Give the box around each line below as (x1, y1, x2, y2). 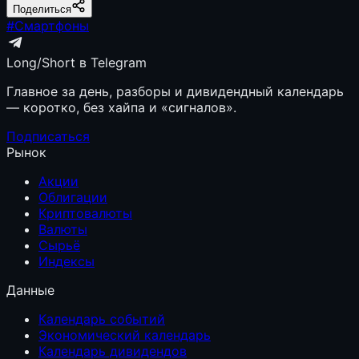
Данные (6, 281, 54, 298)
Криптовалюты (38, 204, 132, 221)
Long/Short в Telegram (6, 54, 147, 71)
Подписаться (6, 127, 90, 144)
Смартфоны (14, 17, 89, 34)
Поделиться (13, 2, 71, 15)
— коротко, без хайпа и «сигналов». (6, 99, 236, 115)
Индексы (38, 252, 95, 269)
